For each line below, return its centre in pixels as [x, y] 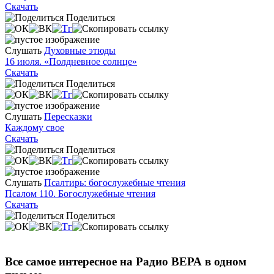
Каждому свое [35, 128]
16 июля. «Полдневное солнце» [71, 62]
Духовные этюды [80, 51]
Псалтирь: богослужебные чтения [115, 183]
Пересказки [68, 117]
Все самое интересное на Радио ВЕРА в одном [126, 262]
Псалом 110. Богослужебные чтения [80, 194]
